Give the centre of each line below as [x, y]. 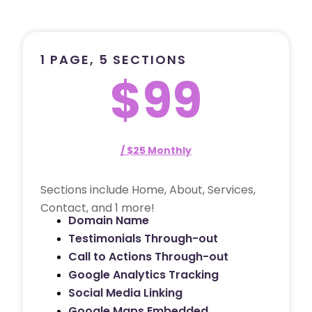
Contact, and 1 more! [97, 208]
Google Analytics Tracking [143, 274]
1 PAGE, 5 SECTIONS [114, 59]
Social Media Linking [125, 292]
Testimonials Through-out [143, 238]
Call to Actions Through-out [148, 256]
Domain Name [109, 220]
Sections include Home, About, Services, [148, 189]
